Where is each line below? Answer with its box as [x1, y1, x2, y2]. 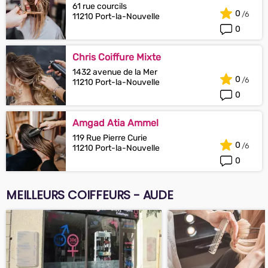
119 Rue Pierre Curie [72, 133, 147, 143]
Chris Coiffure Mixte [72, 51, 161, 63]
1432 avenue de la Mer [72, 67, 157, 77]
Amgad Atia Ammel [72, 117, 159, 129]
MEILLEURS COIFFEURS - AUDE [6, 187, 173, 203]
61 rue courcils [72, 1, 127, 11]
